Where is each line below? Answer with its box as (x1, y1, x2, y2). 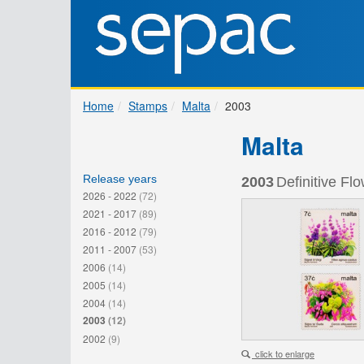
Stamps (128, 97, 167, 114)
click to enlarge (255, 346, 314, 360)
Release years (83, 172, 157, 185)
